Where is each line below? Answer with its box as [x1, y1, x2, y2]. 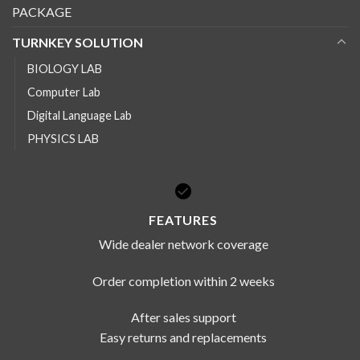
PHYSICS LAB [27, 132, 99, 146]
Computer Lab [27, 85, 100, 100]
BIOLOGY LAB [27, 62, 102, 76]
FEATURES [149, 211, 218, 227]
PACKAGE [12, 4, 72, 20]
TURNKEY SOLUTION [12, 35, 143, 51]
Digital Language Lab [27, 108, 132, 123]
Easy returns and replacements [100, 329, 267, 346]
